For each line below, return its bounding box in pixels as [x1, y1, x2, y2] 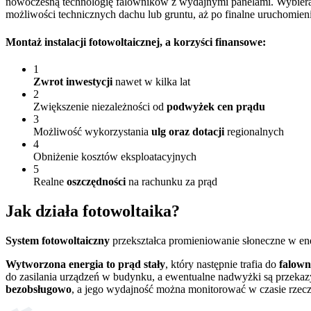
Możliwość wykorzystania [33, 125, 151, 137]
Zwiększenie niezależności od [33, 100, 167, 112]
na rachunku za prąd [126, 175, 217, 187]
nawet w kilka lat [112, 75, 190, 87]
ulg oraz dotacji [151, 125, 224, 137]
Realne [33, 175, 67, 187]
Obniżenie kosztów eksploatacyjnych [33, 150, 196, 162]
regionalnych [224, 125, 284, 137]
